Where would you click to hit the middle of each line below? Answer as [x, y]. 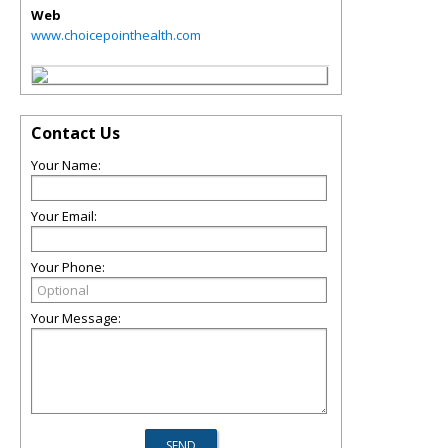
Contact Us [75, 133]
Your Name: [66, 165]
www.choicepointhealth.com [116, 35]
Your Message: [76, 318]
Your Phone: [68, 267]
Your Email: [64, 216]
